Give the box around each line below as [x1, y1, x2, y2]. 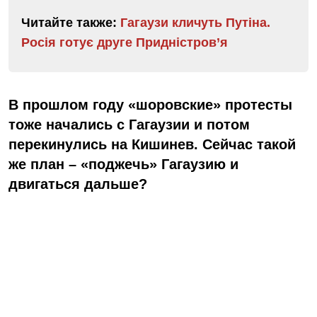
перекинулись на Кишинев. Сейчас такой [8, 137, 296, 153]
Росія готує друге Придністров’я [21, 35, 228, 50]
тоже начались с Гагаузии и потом [8, 117, 250, 133]
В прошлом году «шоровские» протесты [8, 97, 292, 113]
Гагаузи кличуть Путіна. [120, 16, 270, 30]
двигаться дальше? [8, 176, 147, 192]
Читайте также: [21, 16, 120, 30]
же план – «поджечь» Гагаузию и [8, 156, 238, 173]
